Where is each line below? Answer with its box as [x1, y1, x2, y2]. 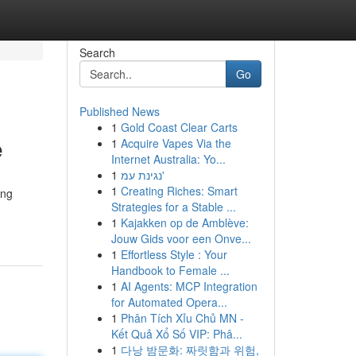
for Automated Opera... [110, 294, 227, 310]
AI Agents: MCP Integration [120, 278, 257, 294]
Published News [79, 103, 160, 119]
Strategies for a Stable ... [110, 199, 236, 215]
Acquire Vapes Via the [120, 135, 231, 151]
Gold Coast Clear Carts [120, 119, 238, 135]
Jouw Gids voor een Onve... [110, 230, 251, 246]
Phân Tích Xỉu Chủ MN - [120, 310, 244, 326]
